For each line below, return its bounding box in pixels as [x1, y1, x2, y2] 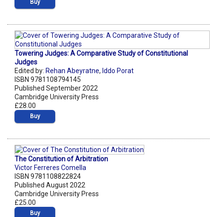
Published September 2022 [15, 84, 98, 92]
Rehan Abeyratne [46, 66, 99, 75]
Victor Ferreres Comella [15, 164, 86, 172]
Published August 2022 [15, 181, 85, 189]
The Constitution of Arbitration [15, 155, 108, 163]
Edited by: [15, 66, 46, 75]
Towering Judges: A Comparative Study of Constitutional [15, 49, 188, 57]
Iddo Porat [102, 66, 134, 75]
